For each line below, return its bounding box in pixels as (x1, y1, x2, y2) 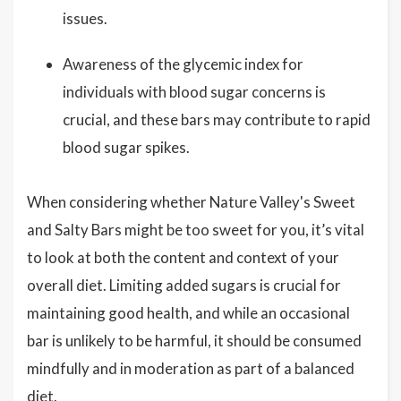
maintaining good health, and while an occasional (27, 303, 350, 322)
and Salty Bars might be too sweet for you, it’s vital (27, 220, 364, 239)
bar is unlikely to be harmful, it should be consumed (27, 331, 362, 350)
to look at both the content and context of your (27, 248, 339, 267)
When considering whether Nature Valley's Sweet (27, 192, 355, 211)
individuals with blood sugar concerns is (63, 82, 326, 101)
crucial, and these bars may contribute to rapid (63, 110, 371, 129)
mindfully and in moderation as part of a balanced (27, 359, 354, 378)
